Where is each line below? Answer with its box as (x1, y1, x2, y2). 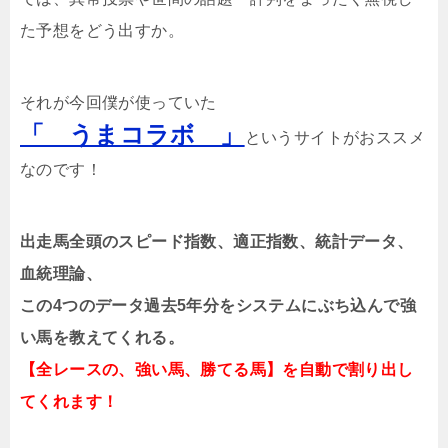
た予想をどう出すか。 (20, 22, 184, 39)
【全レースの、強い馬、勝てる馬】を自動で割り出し (20, 361, 414, 378)
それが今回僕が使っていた (20, 94, 217, 111)
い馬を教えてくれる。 (20, 329, 184, 346)
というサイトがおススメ (244, 129, 426, 146)
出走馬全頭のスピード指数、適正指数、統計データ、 (20, 233, 414, 250)
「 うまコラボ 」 (20, 121, 245, 148)
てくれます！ (20, 393, 119, 410)
